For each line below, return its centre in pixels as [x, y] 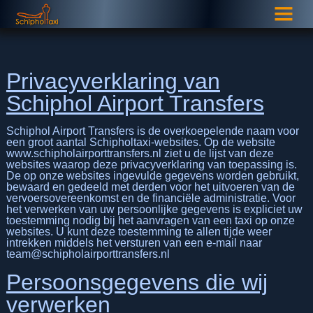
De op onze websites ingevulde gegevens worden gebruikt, [152, 175]
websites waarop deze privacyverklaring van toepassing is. [151, 164]
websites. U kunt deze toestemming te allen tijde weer [139, 231]
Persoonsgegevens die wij [137, 282]
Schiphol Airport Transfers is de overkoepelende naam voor [152, 131]
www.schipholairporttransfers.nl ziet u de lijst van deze [140, 153]
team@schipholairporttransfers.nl [88, 254]
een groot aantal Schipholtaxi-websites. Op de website [140, 142]
